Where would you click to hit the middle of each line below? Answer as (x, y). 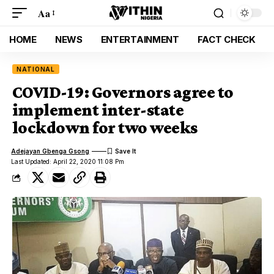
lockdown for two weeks (105, 128)
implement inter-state (98, 110)
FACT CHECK (226, 39)
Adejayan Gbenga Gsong (50, 151)
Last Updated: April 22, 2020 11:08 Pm (68, 161)
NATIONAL (36, 69)
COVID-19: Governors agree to (123, 92)
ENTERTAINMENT (140, 39)
